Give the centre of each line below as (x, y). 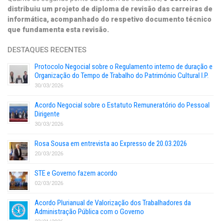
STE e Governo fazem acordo (76, 173)
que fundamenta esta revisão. (58, 30)
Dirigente (47, 114)
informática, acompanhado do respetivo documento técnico (110, 19)
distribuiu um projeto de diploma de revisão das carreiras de (110, 9)
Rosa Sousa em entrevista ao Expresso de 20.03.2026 (111, 144)
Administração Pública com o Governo (89, 212)
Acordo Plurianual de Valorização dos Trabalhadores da (113, 203)
